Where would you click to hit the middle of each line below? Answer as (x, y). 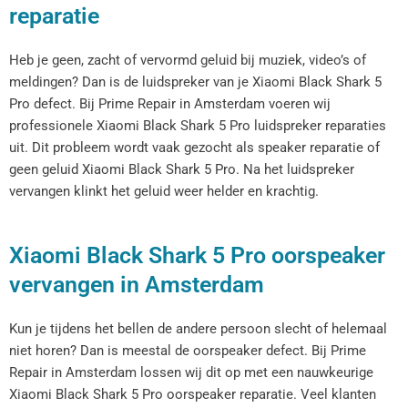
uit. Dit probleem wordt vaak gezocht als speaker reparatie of (194, 147)
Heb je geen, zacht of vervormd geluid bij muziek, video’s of (188, 60)
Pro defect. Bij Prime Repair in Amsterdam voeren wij (170, 103)
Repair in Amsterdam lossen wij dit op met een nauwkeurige (191, 373)
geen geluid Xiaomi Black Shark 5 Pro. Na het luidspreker (182, 169)
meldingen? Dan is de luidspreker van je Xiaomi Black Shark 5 (195, 82)
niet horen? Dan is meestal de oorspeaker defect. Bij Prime (188, 351)
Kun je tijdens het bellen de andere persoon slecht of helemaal (198, 329)
